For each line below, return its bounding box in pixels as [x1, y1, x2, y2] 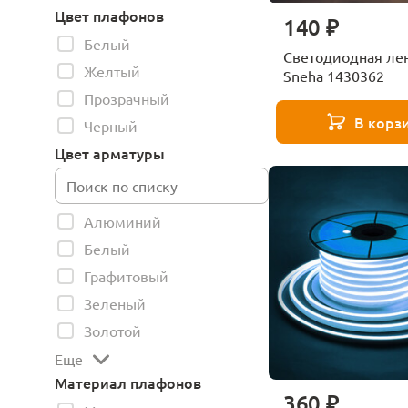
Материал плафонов [55, 372, 201, 393]
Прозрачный [84, 89, 169, 107]
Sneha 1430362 [283, 66, 384, 85]
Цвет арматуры [55, 143, 165, 163]
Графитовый [84, 267, 168, 285]
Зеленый [84, 294, 146, 312]
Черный [84, 117, 138, 135]
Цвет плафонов [55, 5, 164, 25]
